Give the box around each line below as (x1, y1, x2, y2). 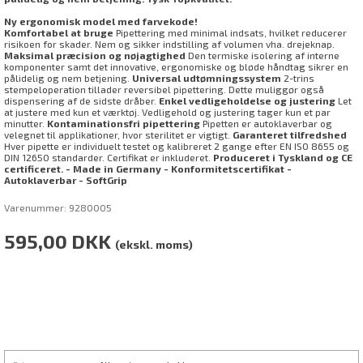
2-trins (281, 72, 314, 83)
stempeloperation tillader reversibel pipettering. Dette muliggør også (4, 83, 324, 95)
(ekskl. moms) (115, 237, 193, 251)
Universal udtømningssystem (132, 72, 281, 83)
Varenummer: (4, 202, 69, 213)
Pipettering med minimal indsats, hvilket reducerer (113, 27, 347, 38)
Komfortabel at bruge (4, 27, 113, 38)
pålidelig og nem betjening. (4, 72, 132, 83)
